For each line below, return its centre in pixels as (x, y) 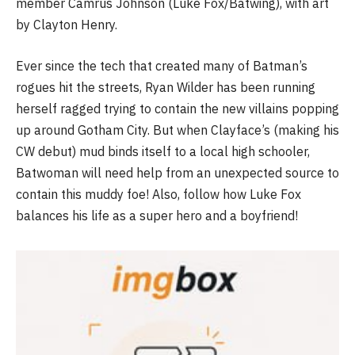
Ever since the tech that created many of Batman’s (162, 65)
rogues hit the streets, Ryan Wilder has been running (166, 87)
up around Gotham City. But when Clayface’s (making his (177, 130)
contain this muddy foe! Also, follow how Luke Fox (158, 194)
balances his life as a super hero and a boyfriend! (157, 215)
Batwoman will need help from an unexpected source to (177, 172)
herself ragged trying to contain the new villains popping (177, 108)
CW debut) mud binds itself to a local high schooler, (163, 151)
